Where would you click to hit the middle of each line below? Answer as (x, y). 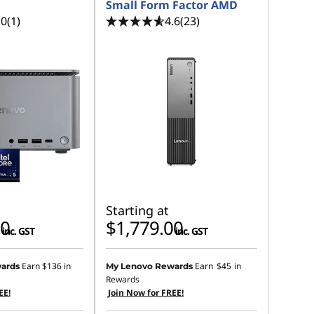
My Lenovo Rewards (150, 266)
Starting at (138, 210)
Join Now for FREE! (146, 293)
